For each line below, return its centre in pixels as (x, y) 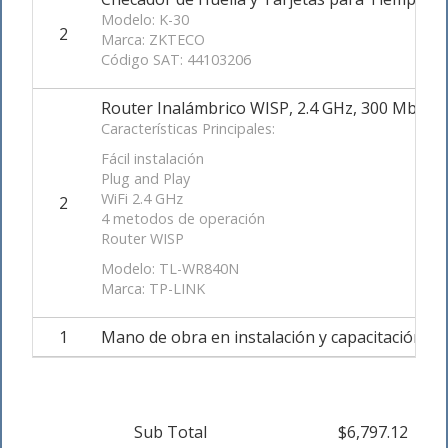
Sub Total (170, 432)
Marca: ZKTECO (153, 40)
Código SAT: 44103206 (176, 60)
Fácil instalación (152, 159)
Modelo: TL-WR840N (170, 269)
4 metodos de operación (183, 219)
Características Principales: (188, 129)
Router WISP (142, 239)
